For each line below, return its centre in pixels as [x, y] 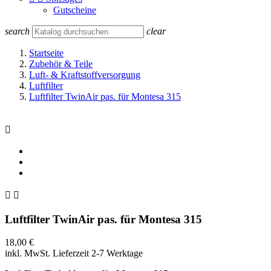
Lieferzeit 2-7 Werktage [98, 253]
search [17, 31]
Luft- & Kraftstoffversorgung [85, 75]
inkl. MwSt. [29, 253]
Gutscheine [75, 10]
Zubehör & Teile [61, 64]
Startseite [46, 53]
